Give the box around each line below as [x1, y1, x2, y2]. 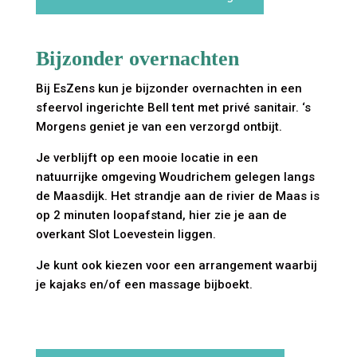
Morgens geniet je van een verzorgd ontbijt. [35, 120, 282, 135]
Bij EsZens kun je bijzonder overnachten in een [35, 81, 302, 96]
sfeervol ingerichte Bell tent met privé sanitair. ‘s [35, 100, 311, 116]
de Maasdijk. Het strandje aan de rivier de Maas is [35, 189, 320, 204]
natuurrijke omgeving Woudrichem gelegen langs [35, 170, 315, 185]
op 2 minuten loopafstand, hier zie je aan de [35, 208, 287, 223]
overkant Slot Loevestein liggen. [35, 227, 216, 242]
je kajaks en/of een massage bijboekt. [35, 277, 253, 292]
